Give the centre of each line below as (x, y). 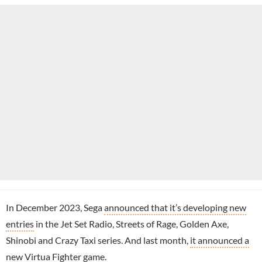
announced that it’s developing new (175, 207)
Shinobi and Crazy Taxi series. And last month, (98, 240)
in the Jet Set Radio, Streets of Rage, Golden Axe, (131, 223)
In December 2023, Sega (55, 207)
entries (20, 223)
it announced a (220, 240)
